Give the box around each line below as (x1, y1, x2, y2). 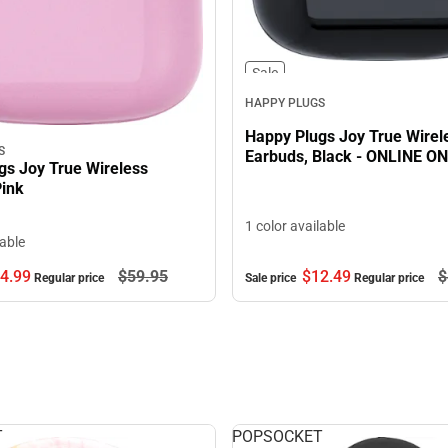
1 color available (245, 217, 345, 234)
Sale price (245, 270, 299, 285)
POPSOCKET (232, 426, 323, 446)
